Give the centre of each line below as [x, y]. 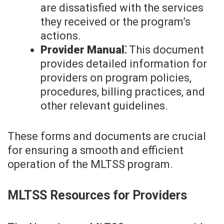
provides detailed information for [124, 64]
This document [165, 50]
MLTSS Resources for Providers [97, 195]
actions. [61, 36]
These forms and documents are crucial [107, 136]
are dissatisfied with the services [122, 8]
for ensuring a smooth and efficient [95, 150]
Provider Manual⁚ [83, 50]
